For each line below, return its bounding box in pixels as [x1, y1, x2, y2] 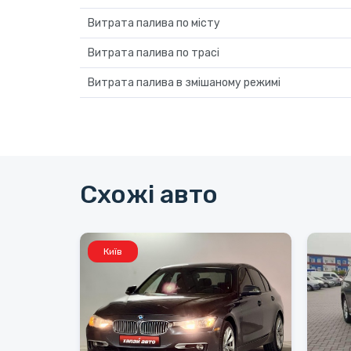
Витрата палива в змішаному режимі [88, 75, 280, 89]
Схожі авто [80, 179, 218, 209]
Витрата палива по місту [88, 16, 220, 30]
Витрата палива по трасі [88, 45, 219, 60]
